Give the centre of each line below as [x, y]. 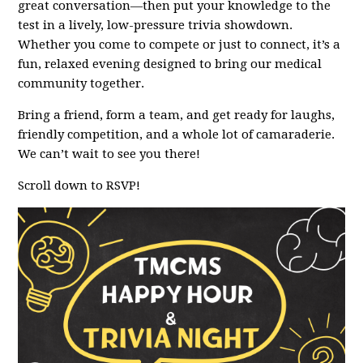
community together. [81, 83]
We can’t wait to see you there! [109, 154]
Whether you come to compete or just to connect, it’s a [179, 45]
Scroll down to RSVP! [79, 186]
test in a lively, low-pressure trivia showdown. [156, 25]
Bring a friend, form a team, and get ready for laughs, [177, 115]
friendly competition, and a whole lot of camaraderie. [177, 135]
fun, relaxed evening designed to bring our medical [170, 64]
